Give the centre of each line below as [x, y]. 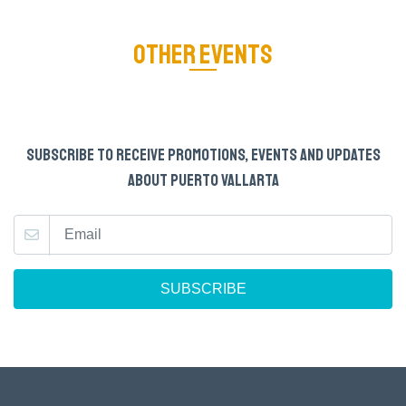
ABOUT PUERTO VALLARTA [203, 180]
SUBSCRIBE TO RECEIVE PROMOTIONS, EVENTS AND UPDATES [203, 155]
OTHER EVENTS [203, 54]
